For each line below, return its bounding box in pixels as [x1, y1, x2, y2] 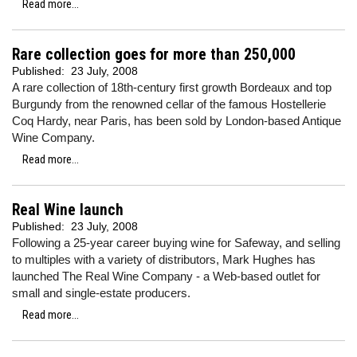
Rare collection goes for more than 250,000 [12, 45, 296, 64]
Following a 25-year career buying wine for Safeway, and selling [12, 236, 340, 249]
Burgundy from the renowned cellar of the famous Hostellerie [12, 97, 326, 111]
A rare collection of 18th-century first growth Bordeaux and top [12, 80, 331, 94]
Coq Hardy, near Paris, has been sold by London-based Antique [12, 114, 341, 127]
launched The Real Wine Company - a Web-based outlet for [12, 269, 320, 283]
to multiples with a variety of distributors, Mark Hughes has [12, 253, 316, 266]
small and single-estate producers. [12, 286, 190, 300]
